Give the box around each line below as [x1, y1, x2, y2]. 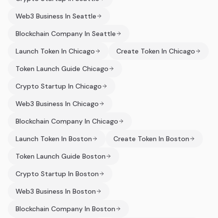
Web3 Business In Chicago [16, 99, 99, 108]
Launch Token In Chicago [16, 47, 95, 55]
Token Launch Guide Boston [16, 152, 106, 161]
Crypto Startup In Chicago [16, 82, 102, 91]
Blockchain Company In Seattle [16, 29, 116, 38]
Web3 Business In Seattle [16, 12, 96, 20]
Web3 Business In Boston [16, 187, 96, 196]
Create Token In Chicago [116, 47, 195, 55]
